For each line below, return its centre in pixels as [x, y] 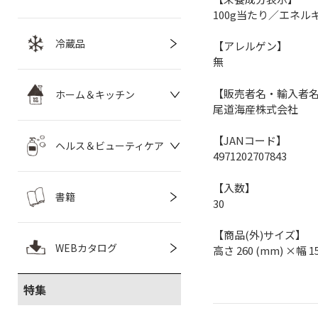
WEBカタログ [86, 248]
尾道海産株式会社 [256, 109]
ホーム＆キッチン [95, 94]
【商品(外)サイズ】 [259, 235]
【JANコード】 [250, 141]
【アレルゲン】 [250, 46]
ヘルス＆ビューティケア [110, 146]
